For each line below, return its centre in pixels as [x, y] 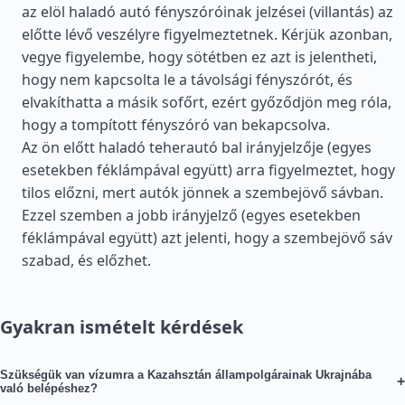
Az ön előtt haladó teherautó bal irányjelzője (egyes [197, 147]
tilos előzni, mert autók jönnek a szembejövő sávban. [202, 193]
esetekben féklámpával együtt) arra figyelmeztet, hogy [208, 170]
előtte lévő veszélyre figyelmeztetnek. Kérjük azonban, [207, 34]
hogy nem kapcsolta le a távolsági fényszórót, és [187, 80]
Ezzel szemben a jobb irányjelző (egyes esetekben [191, 215]
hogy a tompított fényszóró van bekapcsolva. [176, 125]
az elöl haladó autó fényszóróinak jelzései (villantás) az [207, 12]
